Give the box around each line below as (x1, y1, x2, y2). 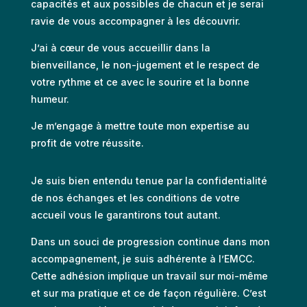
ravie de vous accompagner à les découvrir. (30, 14, 241, 27)
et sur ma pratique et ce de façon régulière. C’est (30, 286, 267, 299)
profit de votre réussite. (30, 136, 144, 149)
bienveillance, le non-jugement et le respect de (30, 58, 260, 71)
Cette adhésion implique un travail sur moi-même (30, 269, 268, 282)
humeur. (30, 93, 69, 105)
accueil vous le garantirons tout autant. (30, 208, 221, 221)
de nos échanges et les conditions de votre (30, 191, 240, 204)
